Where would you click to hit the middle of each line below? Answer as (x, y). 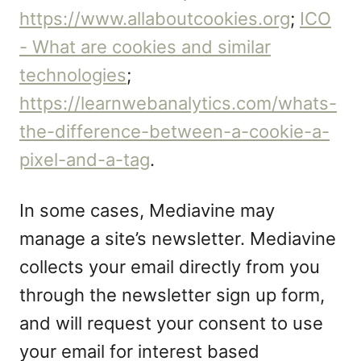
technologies (73, 75)
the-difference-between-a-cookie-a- (174, 131)
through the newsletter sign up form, (172, 295)
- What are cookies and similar (145, 47)
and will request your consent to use (171, 323)
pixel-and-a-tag (85, 160)
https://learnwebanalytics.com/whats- (178, 103)
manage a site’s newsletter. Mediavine (178, 239)
